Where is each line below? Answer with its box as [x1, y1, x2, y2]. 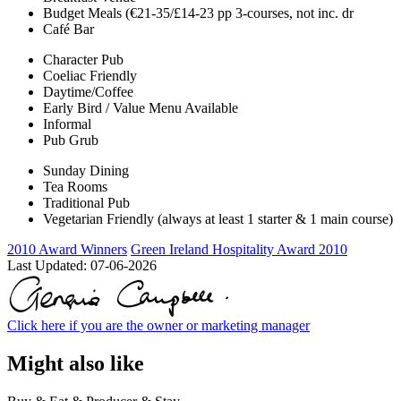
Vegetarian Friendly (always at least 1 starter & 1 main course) [43, 211, 393, 227]
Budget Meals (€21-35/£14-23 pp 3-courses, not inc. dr [43, 5, 354, 21]
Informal [43, 116, 91, 132]
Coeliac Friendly [43, 68, 137, 84]
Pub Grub [43, 132, 98, 149]
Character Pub [43, 52, 124, 68]
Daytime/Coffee [43, 84, 133, 100]
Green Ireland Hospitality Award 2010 [131, 242, 347, 258]
